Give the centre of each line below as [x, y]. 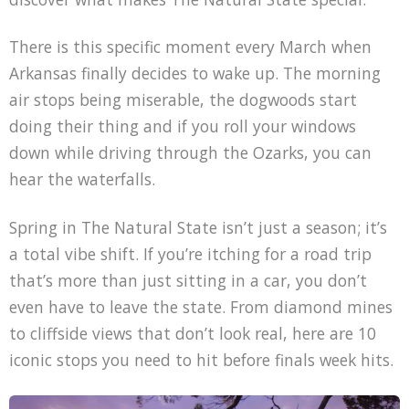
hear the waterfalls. [82, 179]
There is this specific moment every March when [190, 47]
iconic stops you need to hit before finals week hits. [201, 360]
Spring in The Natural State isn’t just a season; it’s [198, 228]
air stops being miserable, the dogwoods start [183, 100]
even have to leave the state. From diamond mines [200, 307]
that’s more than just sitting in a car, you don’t [188, 281]
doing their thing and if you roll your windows [182, 126]
